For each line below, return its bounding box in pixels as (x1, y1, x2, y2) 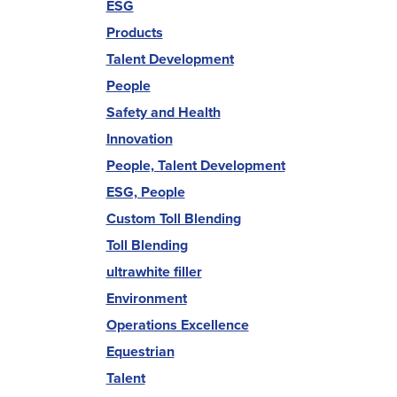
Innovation (105, 128, 173, 149)
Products (105, 22, 163, 43)
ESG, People (105, 182, 185, 202)
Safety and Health (105, 102, 221, 122)
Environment (105, 288, 187, 308)
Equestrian (105, 341, 175, 362)
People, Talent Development (105, 155, 285, 175)
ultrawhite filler (105, 261, 202, 282)
